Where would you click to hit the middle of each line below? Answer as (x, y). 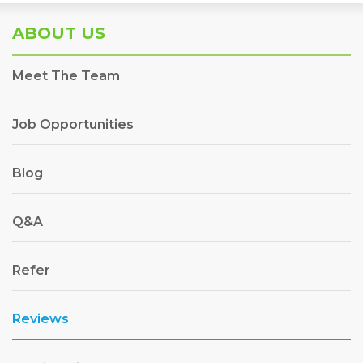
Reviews (41, 319)
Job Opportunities (73, 124)
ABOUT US (59, 33)
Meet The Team (66, 76)
